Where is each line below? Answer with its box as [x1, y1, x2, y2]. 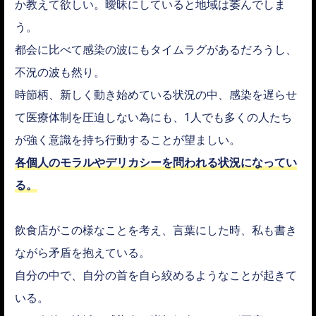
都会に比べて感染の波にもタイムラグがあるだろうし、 [15, 42, 297, 58]
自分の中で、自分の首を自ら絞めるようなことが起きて [15, 267, 297, 284]
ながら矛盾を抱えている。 [15, 245, 150, 261]
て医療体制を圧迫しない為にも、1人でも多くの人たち [15, 109, 292, 126]
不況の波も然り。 [15, 64, 105, 80]
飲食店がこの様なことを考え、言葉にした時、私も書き [15, 222, 297, 238]
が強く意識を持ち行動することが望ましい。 [15, 132, 241, 148]
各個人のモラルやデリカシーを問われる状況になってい [15, 154, 297, 171]
